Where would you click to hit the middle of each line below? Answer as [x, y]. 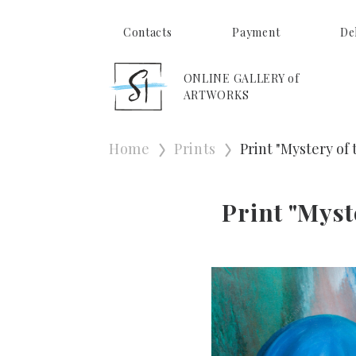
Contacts [147, 32]
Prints [195, 148]
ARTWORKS [216, 95]
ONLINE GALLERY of [241, 78]
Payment [256, 32]
